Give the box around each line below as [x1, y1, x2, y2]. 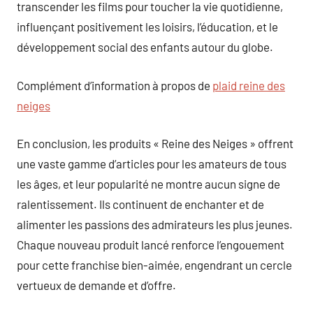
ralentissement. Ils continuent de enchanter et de [17, 197, 264, 211]
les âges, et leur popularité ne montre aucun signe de [17, 177, 280, 191]
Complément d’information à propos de [17, 78, 212, 92]
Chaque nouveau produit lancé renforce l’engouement [17, 238, 284, 252]
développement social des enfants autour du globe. [17, 40, 273, 54]
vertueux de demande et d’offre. [17, 278, 176, 292]
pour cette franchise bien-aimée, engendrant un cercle [17, 258, 292, 272]
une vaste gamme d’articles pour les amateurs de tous [17, 156, 286, 170]
